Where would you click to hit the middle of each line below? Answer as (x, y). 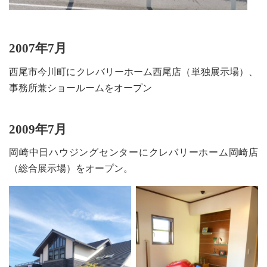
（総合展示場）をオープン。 (71, 169)
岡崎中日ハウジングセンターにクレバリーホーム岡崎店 (133, 153)
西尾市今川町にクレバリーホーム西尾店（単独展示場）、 (133, 72)
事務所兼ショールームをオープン (80, 88)
